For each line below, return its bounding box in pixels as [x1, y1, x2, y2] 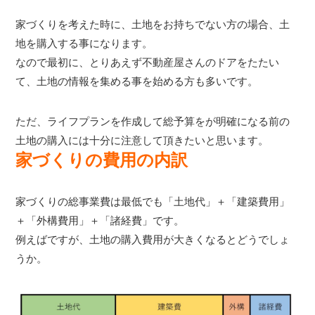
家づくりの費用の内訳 [15, 150, 188, 169]
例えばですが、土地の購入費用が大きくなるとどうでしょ [15, 233, 290, 246]
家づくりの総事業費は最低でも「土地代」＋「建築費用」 [15, 195, 290, 208]
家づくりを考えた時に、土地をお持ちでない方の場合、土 [15, 18, 290, 30]
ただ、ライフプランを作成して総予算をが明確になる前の [15, 115, 290, 127]
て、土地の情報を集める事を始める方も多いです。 [15, 75, 259, 87]
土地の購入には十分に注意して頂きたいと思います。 [15, 134, 269, 146]
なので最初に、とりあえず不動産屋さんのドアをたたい [15, 56, 280, 68]
